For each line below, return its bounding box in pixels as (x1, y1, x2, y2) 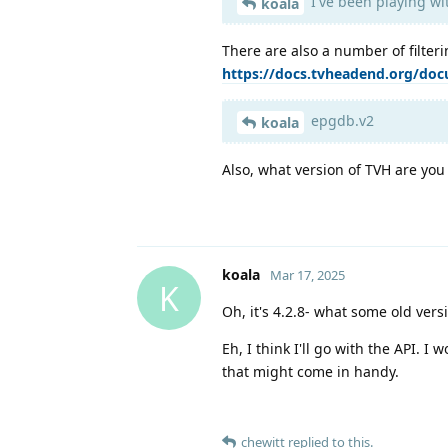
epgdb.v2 (307, 111, 374, 131)
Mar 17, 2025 (270, 266, 345, 285)
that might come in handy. (222, 362, 399, 382)
